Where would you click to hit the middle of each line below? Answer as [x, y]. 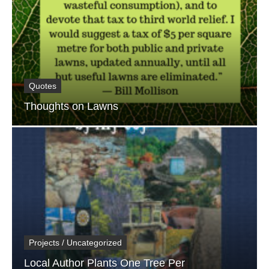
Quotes [43, 86]
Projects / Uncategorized [75, 242]
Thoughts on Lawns [71, 106]
